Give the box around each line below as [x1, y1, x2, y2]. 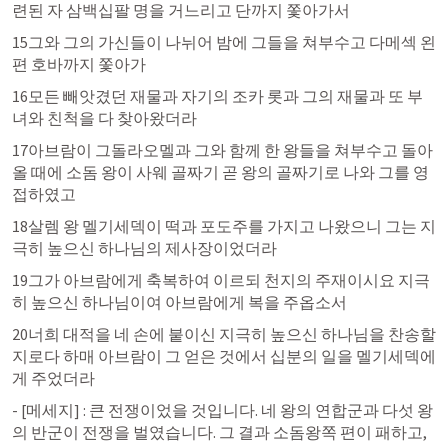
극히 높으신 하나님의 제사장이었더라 [12, 238, 280, 258]
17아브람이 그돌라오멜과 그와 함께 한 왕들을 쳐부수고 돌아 [12, 140, 433, 160]
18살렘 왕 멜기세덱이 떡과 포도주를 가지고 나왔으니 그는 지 [12, 216, 436, 236]
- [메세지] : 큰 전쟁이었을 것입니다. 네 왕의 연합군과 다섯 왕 [12, 400, 433, 420]
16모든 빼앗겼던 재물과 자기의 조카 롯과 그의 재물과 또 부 [12, 86, 423, 106]
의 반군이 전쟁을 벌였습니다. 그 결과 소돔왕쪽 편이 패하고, [12, 422, 427, 442]
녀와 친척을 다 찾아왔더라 [12, 108, 200, 128]
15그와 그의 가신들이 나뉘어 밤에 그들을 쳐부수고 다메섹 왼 [12, 32, 436, 52]
